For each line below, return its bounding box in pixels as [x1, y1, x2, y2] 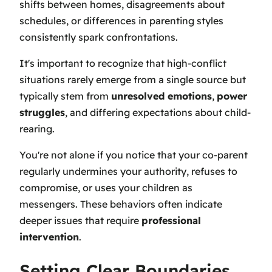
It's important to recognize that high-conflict [19, 56, 226, 69]
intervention [19, 230, 79, 243]
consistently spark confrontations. [19, 30, 178, 43]
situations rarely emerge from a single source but [19, 73, 246, 86]
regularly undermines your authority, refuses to [19, 165, 237, 177]
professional [141, 214, 201, 226]
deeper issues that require [19, 214, 141, 226]
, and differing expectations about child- [65, 106, 251, 118]
